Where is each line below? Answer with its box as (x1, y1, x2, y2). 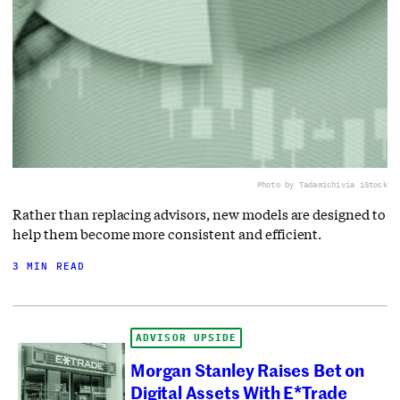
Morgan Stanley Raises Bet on (130, 357, 364, 382)
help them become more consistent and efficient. (12, 224, 322, 243)
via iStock (340, 179, 387, 189)
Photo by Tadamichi (256, 179, 341, 189)
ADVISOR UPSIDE (136, 330, 237, 344)
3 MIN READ (12, 259, 86, 272)
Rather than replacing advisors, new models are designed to (12, 204, 386, 223)
